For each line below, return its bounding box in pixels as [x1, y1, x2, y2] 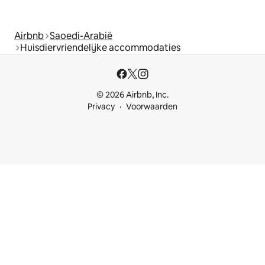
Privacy [88, 101, 115, 112]
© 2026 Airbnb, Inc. [96, 89, 169, 101]
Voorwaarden [126, 101, 177, 112]
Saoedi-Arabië [50, 30, 112, 43]
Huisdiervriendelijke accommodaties [20, 41, 180, 54]
